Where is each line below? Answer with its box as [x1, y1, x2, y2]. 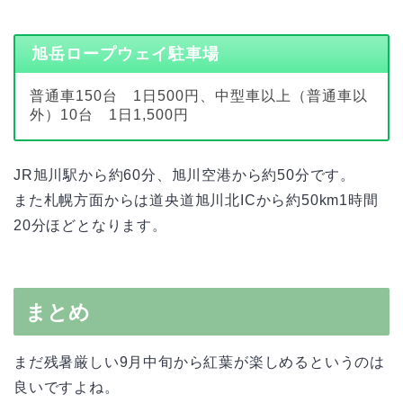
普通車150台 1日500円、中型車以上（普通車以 [30, 88, 368, 104]
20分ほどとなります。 [13, 218, 167, 234]
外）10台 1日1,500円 [30, 107, 189, 123]
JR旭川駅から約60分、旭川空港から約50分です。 [13, 167, 355, 184]
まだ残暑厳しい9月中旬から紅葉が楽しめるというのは [13, 354, 385, 370]
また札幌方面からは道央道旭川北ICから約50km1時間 [13, 193, 379, 209]
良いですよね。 [13, 379, 120, 395]
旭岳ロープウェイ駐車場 [31, 45, 219, 64]
